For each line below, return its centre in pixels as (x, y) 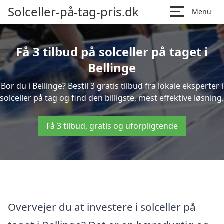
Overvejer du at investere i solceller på (102, 207)
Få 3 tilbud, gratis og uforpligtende (112, 126)
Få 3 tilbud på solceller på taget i (112, 52)
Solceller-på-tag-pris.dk (73, 12)
